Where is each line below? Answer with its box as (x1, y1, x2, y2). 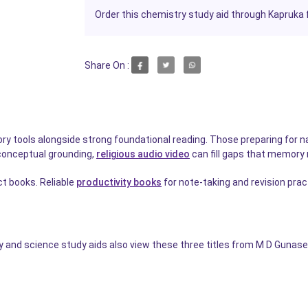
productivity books (76, 177, 162, 188)
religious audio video (96, 148, 190, 160)
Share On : (84, 59, 129, 71)
